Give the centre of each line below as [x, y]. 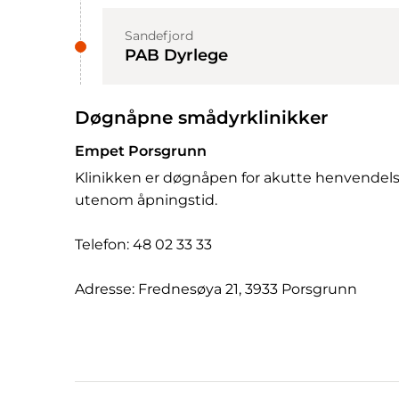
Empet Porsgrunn [141, 151]
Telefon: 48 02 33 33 [143, 245]
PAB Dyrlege [176, 56]
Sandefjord [159, 36]
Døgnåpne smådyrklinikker [201, 118]
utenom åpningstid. [146, 200]
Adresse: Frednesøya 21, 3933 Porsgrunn [216, 289]
